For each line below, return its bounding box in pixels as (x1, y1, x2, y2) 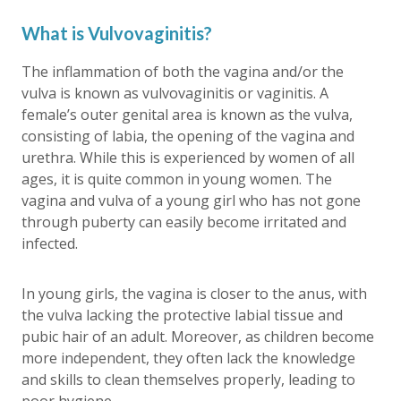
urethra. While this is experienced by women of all (21, 147, 354, 167)
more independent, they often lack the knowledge (21, 347, 355, 368)
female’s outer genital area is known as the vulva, (21, 104, 353, 124)
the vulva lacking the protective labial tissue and (21, 304, 343, 325)
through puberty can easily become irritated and (21, 211, 346, 232)
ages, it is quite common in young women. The (21, 168, 332, 189)
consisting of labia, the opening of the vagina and (21, 125, 354, 146)
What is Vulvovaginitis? (21, 21, 212, 44)
